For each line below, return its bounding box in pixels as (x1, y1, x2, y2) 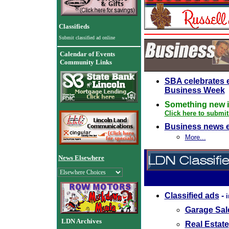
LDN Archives (61, 217, 102, 225)
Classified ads (164, 191, 219, 200)
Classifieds (59, 22, 89, 30)
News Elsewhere (58, 154, 104, 162)
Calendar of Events (60, 50, 115, 58)
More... (185, 133, 206, 141)
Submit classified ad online (59, 35, 115, 40)
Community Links (60, 58, 112, 66)
